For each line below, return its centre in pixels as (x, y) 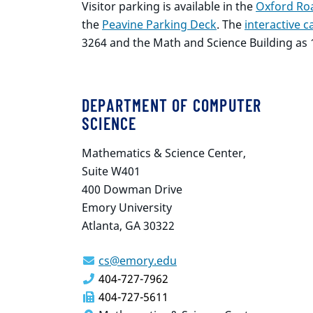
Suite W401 (111, 172)
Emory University (127, 208)
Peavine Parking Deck (159, 25)
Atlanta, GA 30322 (128, 226)
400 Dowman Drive (132, 190)
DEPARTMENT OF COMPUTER (172, 105)
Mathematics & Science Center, (164, 153)
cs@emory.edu (138, 261)
